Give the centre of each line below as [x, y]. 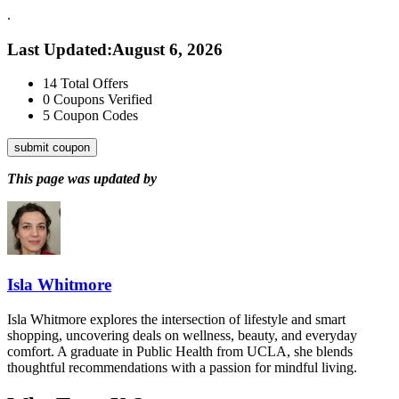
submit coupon [52, 148]
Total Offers [94, 84]
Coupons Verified [103, 100]
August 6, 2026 [167, 49]
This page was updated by [82, 179]
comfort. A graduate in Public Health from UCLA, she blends [180, 351]
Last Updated [57, 49]
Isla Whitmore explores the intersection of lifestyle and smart [176, 319]
